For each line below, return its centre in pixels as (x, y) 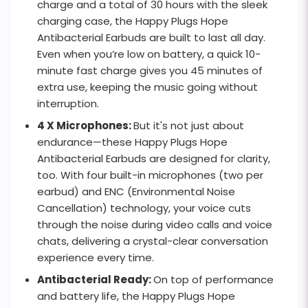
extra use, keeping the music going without (147, 87)
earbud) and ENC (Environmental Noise (136, 192)
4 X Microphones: (85, 126)
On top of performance (213, 280)
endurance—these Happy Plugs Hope (132, 142)
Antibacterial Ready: (95, 280)
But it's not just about (189, 126)
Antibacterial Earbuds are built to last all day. (151, 38)
